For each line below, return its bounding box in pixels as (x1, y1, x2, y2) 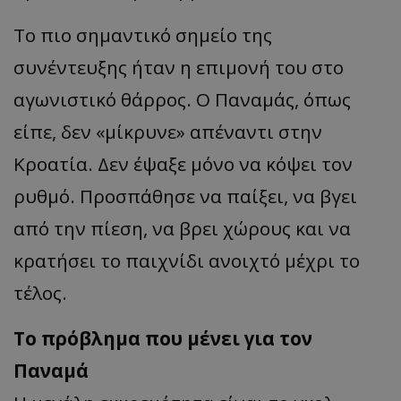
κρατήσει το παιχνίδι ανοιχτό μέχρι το (13, 248, 360, 273)
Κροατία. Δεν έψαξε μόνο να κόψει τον (13, 151, 353, 176)
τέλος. (13, 280, 67, 305)
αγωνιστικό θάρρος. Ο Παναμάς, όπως (13, 87, 351, 112)
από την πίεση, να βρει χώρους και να (13, 216, 351, 241)
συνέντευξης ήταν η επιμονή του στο (13, 55, 344, 80)
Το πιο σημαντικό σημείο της (13, 22, 272, 47)
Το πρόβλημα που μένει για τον (13, 326, 312, 351)
